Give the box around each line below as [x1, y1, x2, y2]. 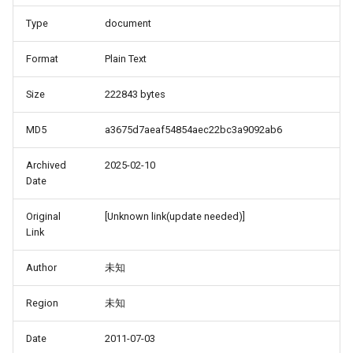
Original [26, 210, 61, 222]
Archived [26, 159, 66, 171]
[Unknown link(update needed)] [105, 210, 245, 222]
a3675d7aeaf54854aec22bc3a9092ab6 [105, 124, 282, 136]
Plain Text [105, 53, 147, 65]
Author [26, 262, 57, 273]
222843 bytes [105, 88, 165, 100]
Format [26, 53, 58, 65]
